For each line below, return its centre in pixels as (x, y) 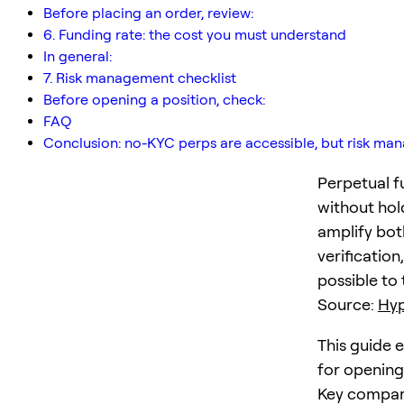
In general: (78, 56)
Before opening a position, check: (154, 99)
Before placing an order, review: (148, 13)
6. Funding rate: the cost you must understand (195, 34)
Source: (348, 304)
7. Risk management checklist (140, 78)
